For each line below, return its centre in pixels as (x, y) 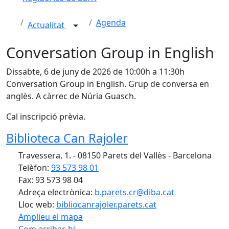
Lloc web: (36, 204)
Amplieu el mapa (51, 217)
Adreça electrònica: (55, 192)
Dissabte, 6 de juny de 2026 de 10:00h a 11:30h (95, 72)
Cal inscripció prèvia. (46, 117)
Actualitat (47, 25)
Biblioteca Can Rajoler (67, 138)
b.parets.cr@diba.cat (134, 192)
